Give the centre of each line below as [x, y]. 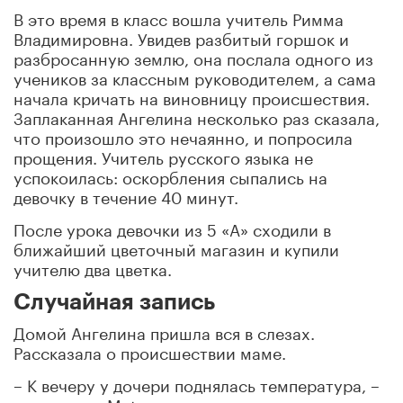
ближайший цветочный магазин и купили [176, 247]
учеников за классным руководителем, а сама [195, 76]
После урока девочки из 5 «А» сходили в [172, 227]
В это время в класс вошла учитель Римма [179, 17]
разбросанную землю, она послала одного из [193, 56]
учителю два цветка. [93, 267]
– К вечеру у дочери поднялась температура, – [197, 383]
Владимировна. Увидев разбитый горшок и [181, 36]
